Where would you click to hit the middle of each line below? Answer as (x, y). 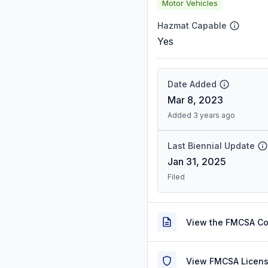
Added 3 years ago (201, 115)
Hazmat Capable (192, 25)
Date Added (192, 84)
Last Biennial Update (211, 146)
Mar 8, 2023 (195, 100)
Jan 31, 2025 (197, 162)
